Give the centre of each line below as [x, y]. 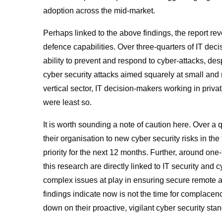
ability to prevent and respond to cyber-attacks [123, 61]
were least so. [68, 102]
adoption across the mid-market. [100, 11]
